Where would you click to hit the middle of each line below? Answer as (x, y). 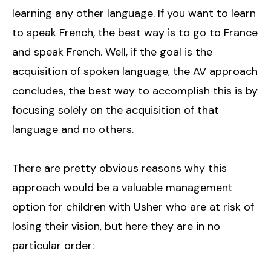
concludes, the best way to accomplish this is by (135, 90)
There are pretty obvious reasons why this (119, 168)
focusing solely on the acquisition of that (116, 110)
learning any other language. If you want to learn (134, 13)
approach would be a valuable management (122, 187)
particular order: (53, 245)
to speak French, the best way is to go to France (135, 32)
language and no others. (73, 129)
